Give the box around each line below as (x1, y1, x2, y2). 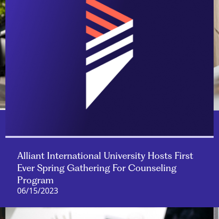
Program (17, 175, 54, 186)
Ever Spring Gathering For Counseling (17, 162, 176, 174)
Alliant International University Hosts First (17, 150, 193, 162)
